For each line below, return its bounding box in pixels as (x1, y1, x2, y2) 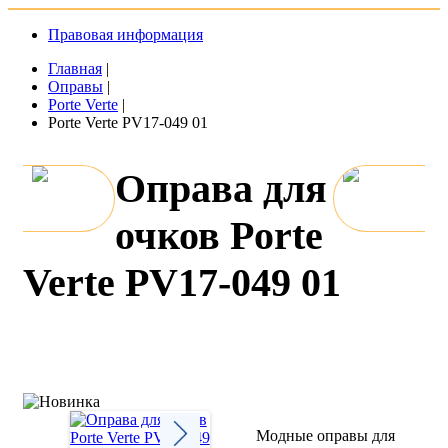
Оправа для (115, 166, 327, 212)
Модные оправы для (256, 427, 396, 445)
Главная (48, 60, 102, 77)
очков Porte (115, 213, 323, 259)
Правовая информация (48, 26, 203, 43)
